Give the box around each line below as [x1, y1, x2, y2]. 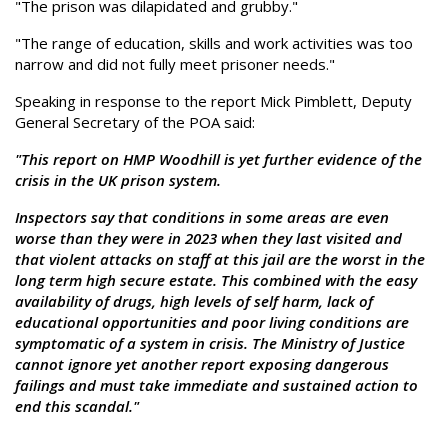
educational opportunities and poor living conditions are [15, 312, 409, 332]
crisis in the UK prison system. [15, 170, 225, 190]
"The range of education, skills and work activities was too [15, 33, 413, 53]
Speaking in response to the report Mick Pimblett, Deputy [15, 91, 412, 111]
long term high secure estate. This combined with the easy [15, 270, 417, 290]
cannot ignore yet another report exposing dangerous [15, 354, 389, 374]
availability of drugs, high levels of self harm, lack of [15, 291, 373, 311]
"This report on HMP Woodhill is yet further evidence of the [15, 149, 422, 169]
